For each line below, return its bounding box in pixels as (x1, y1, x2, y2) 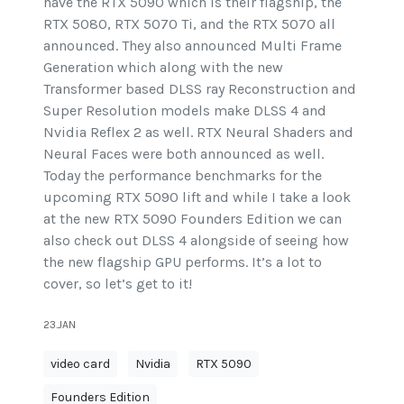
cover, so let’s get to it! (43, 274, 192, 292)
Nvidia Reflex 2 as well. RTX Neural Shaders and (43, 123, 353, 141)
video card (50, 355, 110, 372)
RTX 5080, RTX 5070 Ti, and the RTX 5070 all (43, 14, 335, 32)
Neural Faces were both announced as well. (43, 144, 324, 162)
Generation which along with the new (43, 58, 283, 76)
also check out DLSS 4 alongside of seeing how (43, 231, 349, 249)
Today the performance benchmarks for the (43, 166, 322, 184)
